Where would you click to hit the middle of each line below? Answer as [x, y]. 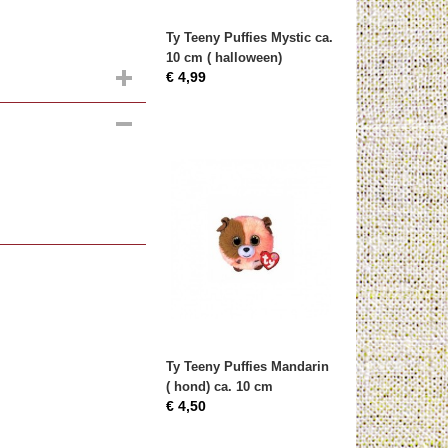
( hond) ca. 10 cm [219, 386]
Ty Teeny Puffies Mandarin [247, 366]
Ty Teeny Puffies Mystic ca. [249, 37]
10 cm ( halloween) [224, 57]
